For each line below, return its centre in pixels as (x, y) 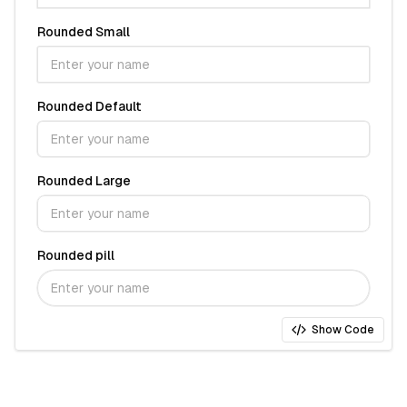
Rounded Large (84, 181)
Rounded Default (89, 106)
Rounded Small (84, 32)
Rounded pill (76, 255)
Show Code (343, 330)
